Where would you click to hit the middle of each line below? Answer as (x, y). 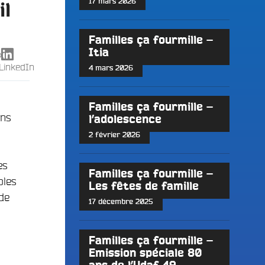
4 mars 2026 (111, 69)
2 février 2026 (114, 135)
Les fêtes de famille (143, 187)
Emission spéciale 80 (145, 254)
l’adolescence (125, 120)
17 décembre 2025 (121, 202)
